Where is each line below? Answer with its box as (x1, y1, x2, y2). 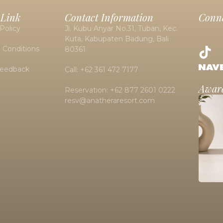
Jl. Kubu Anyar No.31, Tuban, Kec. (64, 24, 178, 33)
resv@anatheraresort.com (64, 96, 155, 106)
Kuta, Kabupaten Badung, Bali (64, 34, 169, 44)
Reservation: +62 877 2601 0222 (64, 86, 175, 95)
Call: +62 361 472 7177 (64, 65, 138, 75)
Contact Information (64, 10, 153, 24)
